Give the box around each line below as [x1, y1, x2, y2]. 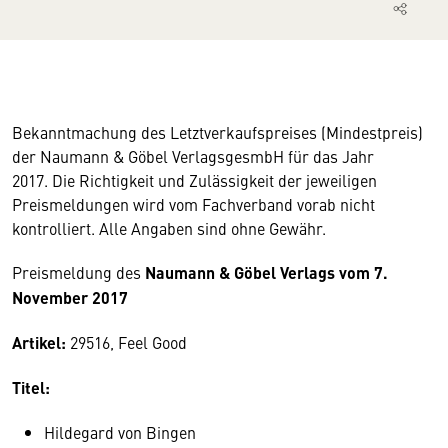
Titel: [12, 376, 50, 399]
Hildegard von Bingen [44, 421, 196, 443]
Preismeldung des [12, 261, 145, 283]
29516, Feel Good [70, 331, 187, 353]
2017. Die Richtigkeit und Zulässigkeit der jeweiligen [12, 169, 377, 191]
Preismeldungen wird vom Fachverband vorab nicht [12, 193, 375, 215]
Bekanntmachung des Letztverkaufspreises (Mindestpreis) [12, 121, 423, 143]
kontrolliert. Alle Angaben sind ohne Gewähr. [12, 217, 326, 239]
